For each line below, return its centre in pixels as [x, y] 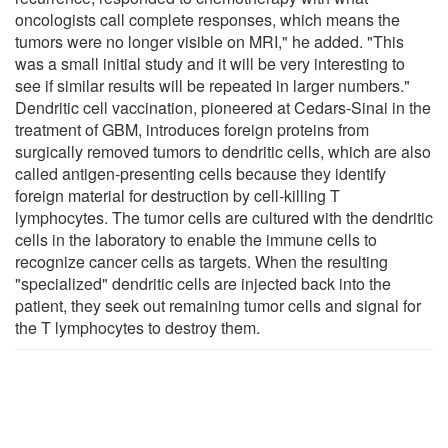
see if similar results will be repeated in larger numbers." [212, 85]
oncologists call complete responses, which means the [207, 19]
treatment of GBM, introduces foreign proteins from [192, 129]
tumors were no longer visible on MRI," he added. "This [209, 41]
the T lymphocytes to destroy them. [137, 327]
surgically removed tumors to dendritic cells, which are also [223, 151]
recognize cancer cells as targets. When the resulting [201, 261]
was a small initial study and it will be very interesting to [210, 63]
